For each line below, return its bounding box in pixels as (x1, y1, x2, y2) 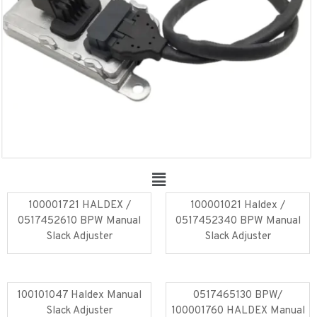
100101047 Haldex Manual (17, 289, 142, 303)
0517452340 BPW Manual (175, 214, 301, 229)
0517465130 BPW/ (193, 289, 282, 303)
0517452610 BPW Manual (18, 214, 141, 229)
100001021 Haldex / (190, 199, 285, 213)
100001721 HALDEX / (28, 199, 131, 213)
